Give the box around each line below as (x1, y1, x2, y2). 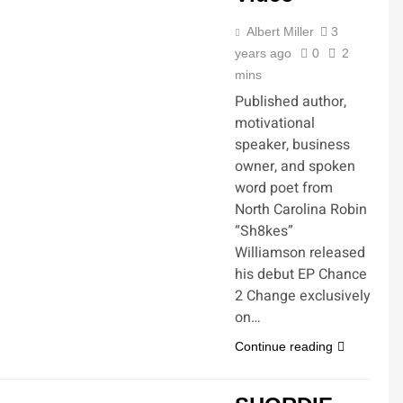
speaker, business (235, 134, 350, 156)
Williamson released (235, 242, 365, 264)
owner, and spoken (235, 156, 355, 177)
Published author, (235, 91, 346, 112)
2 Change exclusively (235, 285, 371, 307)
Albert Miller (246, 24, 314, 39)
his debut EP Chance (235, 264, 367, 285)
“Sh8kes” (235, 220, 293, 242)
